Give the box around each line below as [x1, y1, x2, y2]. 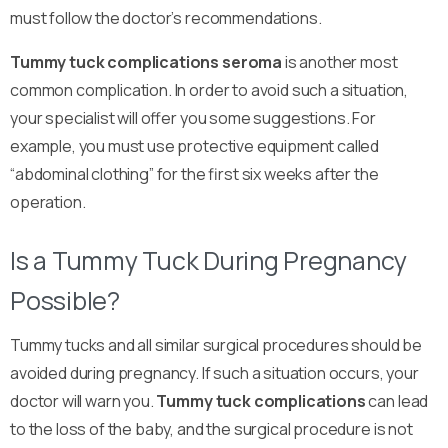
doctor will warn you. [10, 389, 157, 412]
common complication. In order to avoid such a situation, [10, 78, 409, 101]
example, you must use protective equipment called [10, 134, 380, 157]
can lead [365, 389, 429, 412]
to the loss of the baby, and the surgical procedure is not [10, 417, 413, 440]
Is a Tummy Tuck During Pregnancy [10, 242, 407, 278]
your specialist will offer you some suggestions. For [10, 106, 376, 129]
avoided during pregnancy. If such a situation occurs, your [10, 361, 419, 384]
